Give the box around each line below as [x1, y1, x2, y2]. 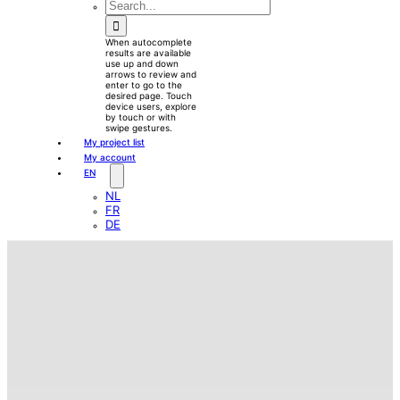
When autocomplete [105, 37, 192, 47]
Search [104, 6, 135, 17]
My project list [84, 137, 145, 147]
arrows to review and [105, 69, 196, 79]
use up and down [105, 58, 179, 69]
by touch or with [105, 112, 176, 122]
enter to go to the [105, 79, 182, 90]
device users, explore [105, 101, 196, 112]
